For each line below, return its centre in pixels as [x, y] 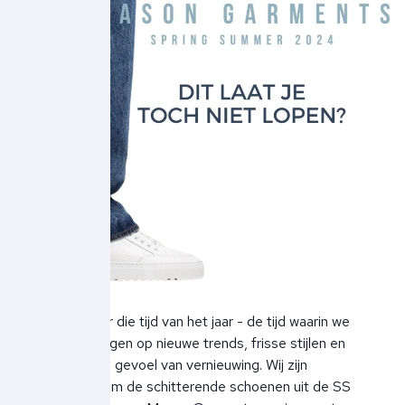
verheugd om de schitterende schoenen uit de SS [196, 387]
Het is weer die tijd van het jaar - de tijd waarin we [195, 322]
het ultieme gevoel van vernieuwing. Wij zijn [174, 365]
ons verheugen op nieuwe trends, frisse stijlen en [193, 344]
